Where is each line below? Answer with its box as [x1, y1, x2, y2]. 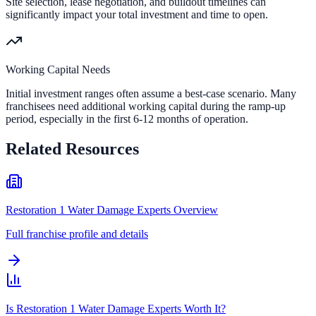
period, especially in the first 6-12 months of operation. [6, 112, 248, 125]
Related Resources [6, 139, 139, 158]
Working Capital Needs [6, 63, 110, 75]
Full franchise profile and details [6, 227, 148, 240]
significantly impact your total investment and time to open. [6, 8, 268, 20]
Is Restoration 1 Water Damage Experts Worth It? [6, 302, 226, 315]
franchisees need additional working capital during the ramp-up [6, 99, 286, 112]
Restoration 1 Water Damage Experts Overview [6, 203, 218, 216]
